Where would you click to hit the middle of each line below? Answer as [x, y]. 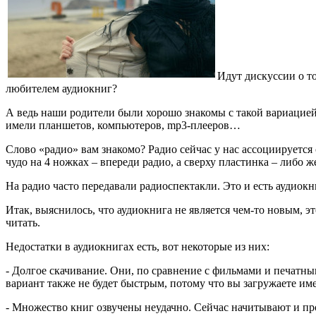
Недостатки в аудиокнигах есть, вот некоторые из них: [138, 247]
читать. [23, 223]
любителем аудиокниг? [61, 89]
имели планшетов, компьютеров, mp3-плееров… [123, 126]
